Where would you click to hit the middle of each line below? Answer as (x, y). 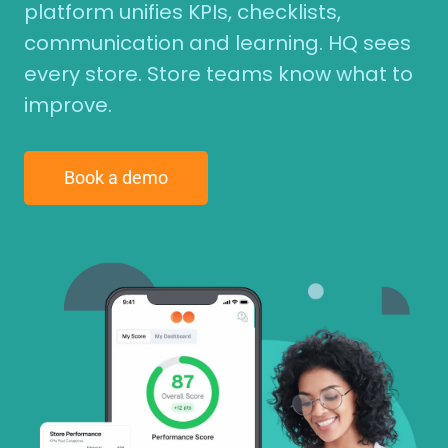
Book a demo (116, 177)
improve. (68, 105)
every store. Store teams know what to (218, 74)
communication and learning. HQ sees (217, 43)
